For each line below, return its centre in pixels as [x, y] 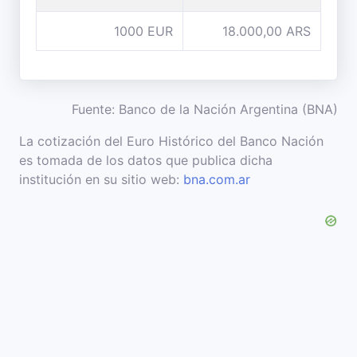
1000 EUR [143, 31]
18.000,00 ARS [267, 31]
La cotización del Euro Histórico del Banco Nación [171, 141]
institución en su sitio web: [101, 179]
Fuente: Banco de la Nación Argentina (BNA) [205, 109]
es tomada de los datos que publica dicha [146, 160]
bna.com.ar [217, 179]
